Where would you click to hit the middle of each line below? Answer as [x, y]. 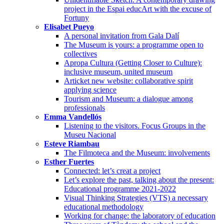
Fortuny [76, 17]
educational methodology [104, 206]
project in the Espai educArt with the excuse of [138, 8]
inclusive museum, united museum [118, 71]
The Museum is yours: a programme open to [134, 44]
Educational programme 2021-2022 [120, 188]
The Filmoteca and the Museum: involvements [137, 152]
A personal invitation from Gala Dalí [121, 35]
